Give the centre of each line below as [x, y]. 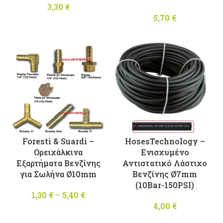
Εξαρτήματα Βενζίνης [58, 163]
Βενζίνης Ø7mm [165, 174]
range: [101, 206]
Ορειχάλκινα [58, 152]
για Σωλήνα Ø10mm [58, 174]
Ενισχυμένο [165, 152]
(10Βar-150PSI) [165, 185]
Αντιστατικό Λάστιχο [165, 163]
